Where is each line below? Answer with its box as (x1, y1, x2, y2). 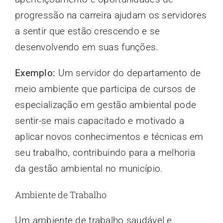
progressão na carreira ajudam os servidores (14, 9, 207, 21)
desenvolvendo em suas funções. (14, 41, 159, 53)
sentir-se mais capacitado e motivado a (14, 115, 184, 127)
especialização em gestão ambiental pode (14, 99, 197, 111)
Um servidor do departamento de (55, 67, 201, 79)
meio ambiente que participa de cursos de (14, 83, 196, 95)
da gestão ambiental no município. (14, 163, 163, 175)
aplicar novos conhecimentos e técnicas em (14, 131, 204, 143)
